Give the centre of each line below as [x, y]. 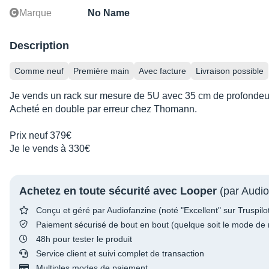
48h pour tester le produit [84, 239]
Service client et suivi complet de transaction [120, 254]
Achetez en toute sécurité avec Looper [118, 191]
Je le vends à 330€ [50, 149]
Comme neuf [39, 71]
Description [39, 46]
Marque [35, 13]
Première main [101, 71]
